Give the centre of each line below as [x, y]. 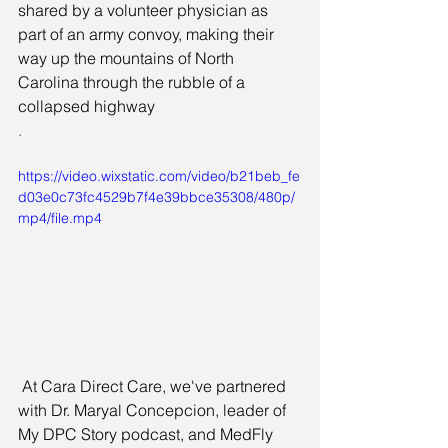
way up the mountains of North [128, 57]
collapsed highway [86, 105]
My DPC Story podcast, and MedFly [147, 433]
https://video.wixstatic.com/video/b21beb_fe [159, 175]
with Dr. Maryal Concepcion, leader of [154, 409]
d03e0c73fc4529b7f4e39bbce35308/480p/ [156, 196]
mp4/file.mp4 [60, 217]
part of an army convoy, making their [148, 33]
